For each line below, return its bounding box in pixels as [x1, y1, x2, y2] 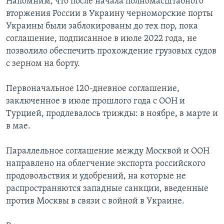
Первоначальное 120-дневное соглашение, [6, 84, 179, 94]
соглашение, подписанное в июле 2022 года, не [6, 34, 197, 44]
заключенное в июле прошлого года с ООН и [6, 96, 185, 106]
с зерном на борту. [6, 59, 80, 69]
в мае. [6, 121, 30, 131]
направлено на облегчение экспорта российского [6, 159, 205, 169]
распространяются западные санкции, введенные [6, 184, 208, 194]
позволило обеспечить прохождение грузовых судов [6, 46, 216, 56]
